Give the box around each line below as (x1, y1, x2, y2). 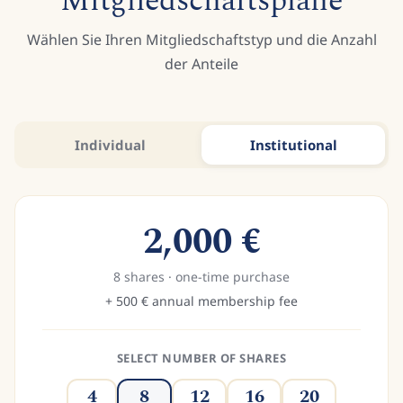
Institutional (249, 136, 337, 154)
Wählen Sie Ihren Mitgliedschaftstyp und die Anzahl (26, 30, 377, 49)
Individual (74, 136, 146, 154)
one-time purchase (172, 268, 290, 285)
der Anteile (165, 54, 238, 74)
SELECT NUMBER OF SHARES (116, 350, 287, 366)
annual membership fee (148, 292, 298, 309)
